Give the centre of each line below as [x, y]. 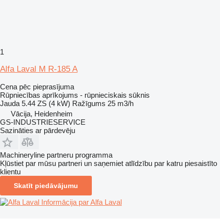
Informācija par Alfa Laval [82, 202]
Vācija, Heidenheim [42, 113]
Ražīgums [89, 103]
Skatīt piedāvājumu [46, 185]
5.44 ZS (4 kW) [46, 103]
